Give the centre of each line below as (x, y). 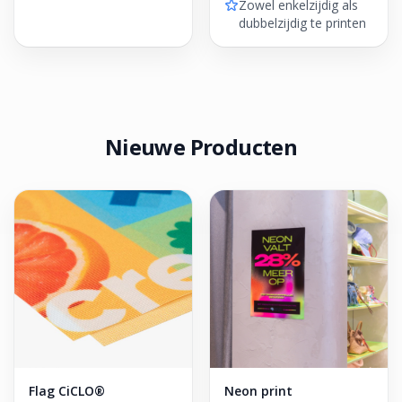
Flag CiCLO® (67, 391)
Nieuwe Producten (201, 147)
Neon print (258, 391)
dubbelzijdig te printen (302, 23)
